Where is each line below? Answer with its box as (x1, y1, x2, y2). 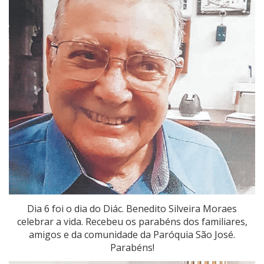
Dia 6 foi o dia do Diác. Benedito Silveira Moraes (27, 202, 237, 215)
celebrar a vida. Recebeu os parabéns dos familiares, (16, 214, 247, 228)
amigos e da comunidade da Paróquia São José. (29, 227, 235, 241)
